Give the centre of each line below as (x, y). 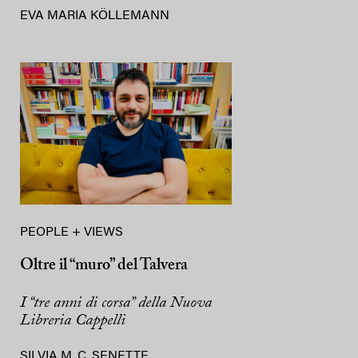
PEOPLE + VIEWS (72, 232)
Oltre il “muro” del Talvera (104, 265)
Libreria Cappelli (73, 320)
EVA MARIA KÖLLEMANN (95, 16)
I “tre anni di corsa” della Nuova (116, 302)
